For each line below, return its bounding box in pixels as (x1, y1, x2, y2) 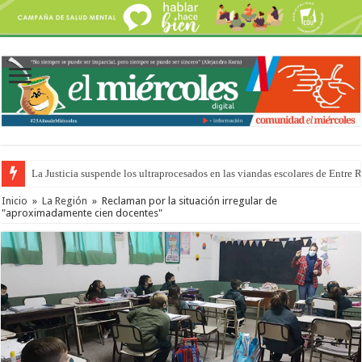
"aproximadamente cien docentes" (2, 206, 163, 219)
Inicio (2, 194, 28, 207)
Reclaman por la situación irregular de (102, 194, 278, 207)
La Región (42, 194, 88, 207)
